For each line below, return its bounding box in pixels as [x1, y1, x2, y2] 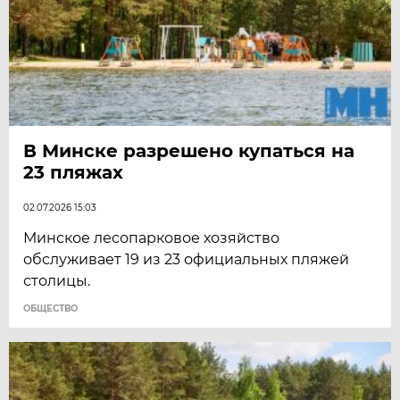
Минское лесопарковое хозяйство [23, 229, 280, 247]
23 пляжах [23, 162, 124, 184]
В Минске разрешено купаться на [23, 140, 355, 162]
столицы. [23, 272, 91, 290]
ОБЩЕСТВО [23, 303, 79, 315]
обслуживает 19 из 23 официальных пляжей [23, 251, 350, 269]
